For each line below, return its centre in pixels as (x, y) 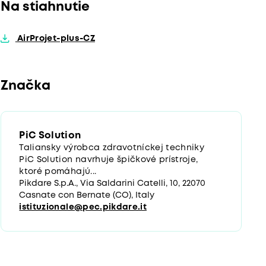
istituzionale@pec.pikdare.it (83, 208)
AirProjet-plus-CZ (55, 39)
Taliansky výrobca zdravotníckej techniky (112, 148)
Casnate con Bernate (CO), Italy (87, 196)
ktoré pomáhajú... (58, 172)
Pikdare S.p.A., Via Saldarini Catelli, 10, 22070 (113, 184)
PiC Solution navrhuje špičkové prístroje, (109, 160)
